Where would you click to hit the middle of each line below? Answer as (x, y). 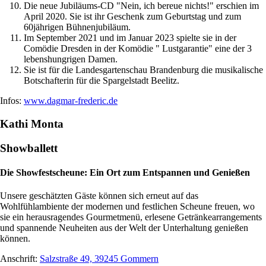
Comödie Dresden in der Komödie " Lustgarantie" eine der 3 (138, 49)
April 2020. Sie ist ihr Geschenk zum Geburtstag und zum (132, 17)
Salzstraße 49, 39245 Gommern (99, 259)
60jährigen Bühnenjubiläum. (77, 27)
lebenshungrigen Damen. (71, 59)
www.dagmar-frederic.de (71, 101)
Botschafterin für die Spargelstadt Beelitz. (102, 81)
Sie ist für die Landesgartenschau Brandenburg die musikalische (143, 70)
